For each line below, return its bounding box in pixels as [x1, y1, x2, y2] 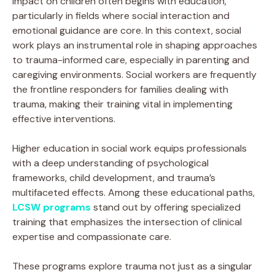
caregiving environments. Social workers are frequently [12, 68, 257, 81]
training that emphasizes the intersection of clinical [12, 215, 242, 228]
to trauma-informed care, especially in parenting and [12, 53, 249, 66]
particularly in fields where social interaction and [12, 9, 230, 22]
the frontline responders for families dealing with [12, 82, 228, 96]
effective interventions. [12, 112, 115, 125]
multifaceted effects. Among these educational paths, [12, 185, 255, 199]
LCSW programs [12, 200, 91, 214]
